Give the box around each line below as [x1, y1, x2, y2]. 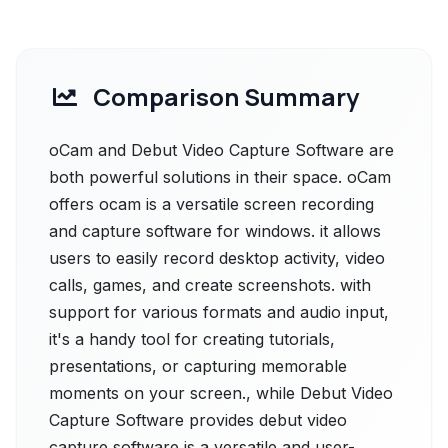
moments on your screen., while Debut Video [49, 383, 393, 403]
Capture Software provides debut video [49, 410, 347, 430]
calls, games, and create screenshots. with [49, 275, 371, 295]
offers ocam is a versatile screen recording [49, 194, 374, 214]
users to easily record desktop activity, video [49, 248, 385, 268]
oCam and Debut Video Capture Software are [49, 140, 394, 160]
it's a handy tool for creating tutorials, [49, 329, 335, 349]
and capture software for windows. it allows [49, 221, 381, 241]
